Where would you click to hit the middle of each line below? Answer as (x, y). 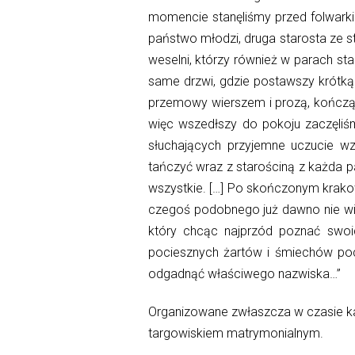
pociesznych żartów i (211, 253)
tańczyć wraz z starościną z (228, 167)
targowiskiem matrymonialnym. (235, 334)
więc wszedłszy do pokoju (227, 124)
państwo (172, 39)
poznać (300, 231)
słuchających (184, 146)
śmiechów (303, 253)
